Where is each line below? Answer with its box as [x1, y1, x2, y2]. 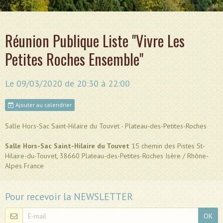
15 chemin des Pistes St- [129, 141, 205, 150]
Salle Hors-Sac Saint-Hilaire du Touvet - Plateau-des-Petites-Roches [5, 121, 207, 130]
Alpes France [5, 161, 44, 170]
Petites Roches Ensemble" [5, 47, 143, 70]
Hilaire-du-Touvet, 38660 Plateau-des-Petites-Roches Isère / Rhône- [5, 151, 209, 160]
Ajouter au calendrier [14, 101, 72, 109]
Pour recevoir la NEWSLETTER [5, 190, 133, 203]
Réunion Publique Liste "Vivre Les [5, 29, 185, 52]
